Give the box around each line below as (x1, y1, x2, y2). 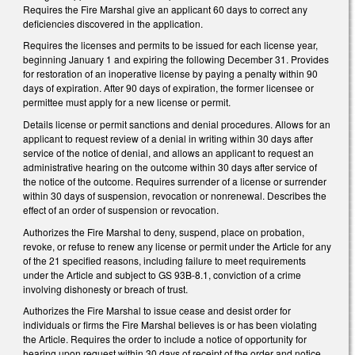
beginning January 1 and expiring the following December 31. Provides (23, 52, 329, 67)
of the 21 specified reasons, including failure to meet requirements (23, 253, 306, 267)
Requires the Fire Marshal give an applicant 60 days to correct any (23, 2, 307, 16)
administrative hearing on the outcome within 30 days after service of (23, 159, 317, 174)
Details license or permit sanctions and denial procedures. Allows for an (23, 116, 330, 131)
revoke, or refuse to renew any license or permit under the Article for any (23, 239, 331, 253)
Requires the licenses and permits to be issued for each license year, (23, 38, 318, 52)
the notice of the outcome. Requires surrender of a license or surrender (23, 174, 326, 188)
